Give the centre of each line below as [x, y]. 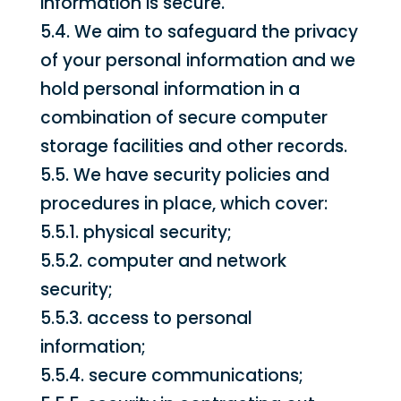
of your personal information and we [197, 60]
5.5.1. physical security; [136, 232]
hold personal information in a [170, 89]
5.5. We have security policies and [184, 175]
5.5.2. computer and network [163, 261]
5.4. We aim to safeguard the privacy [199, 32]
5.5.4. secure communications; [171, 375]
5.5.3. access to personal [146, 318]
